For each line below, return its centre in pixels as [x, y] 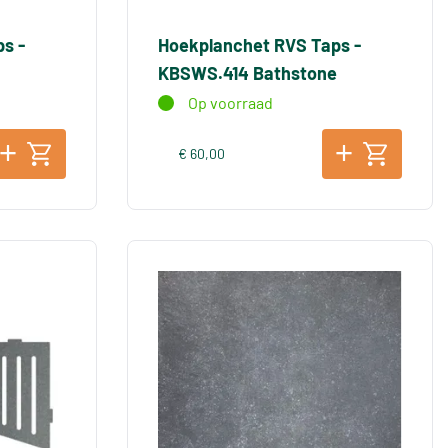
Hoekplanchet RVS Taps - [259, 45]
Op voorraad [230, 102]
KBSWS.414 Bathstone [247, 73]
